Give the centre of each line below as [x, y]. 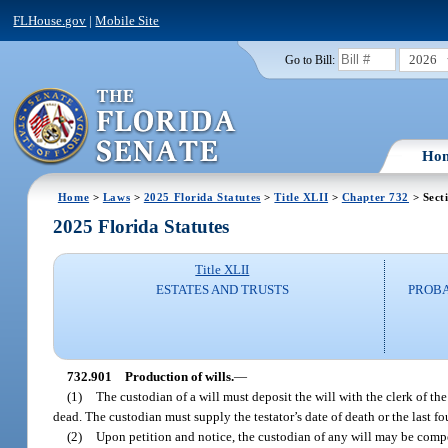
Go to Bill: [309, 59]
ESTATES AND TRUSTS [222, 290]
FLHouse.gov [50, 20]
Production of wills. [179, 376]
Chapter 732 [375, 196]
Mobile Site [127, 20]
